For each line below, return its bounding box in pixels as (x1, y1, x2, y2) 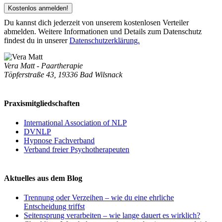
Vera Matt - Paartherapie (4, 61, 83, 70)
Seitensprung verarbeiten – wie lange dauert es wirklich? (24, 211, 200, 220)
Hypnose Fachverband (24, 136, 95, 145)
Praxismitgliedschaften (4, 99, 80, 108)
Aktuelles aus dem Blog (4, 174, 82, 183)
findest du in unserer (4, 36, 69, 45)
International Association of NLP (24, 118, 127, 127)
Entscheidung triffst (24, 202, 85, 211)
